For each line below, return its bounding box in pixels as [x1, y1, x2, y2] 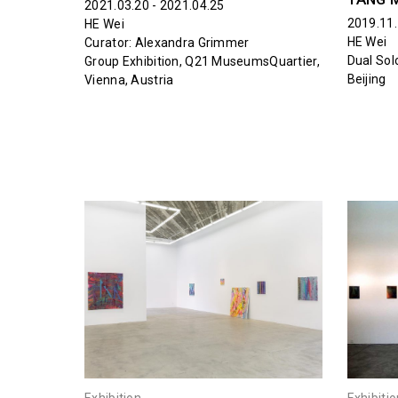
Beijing [346, 72, 386, 87]
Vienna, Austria [84, 73, 174, 88]
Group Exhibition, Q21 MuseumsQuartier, [84, 54, 320, 69]
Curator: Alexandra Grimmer [84, 36, 250, 51]
